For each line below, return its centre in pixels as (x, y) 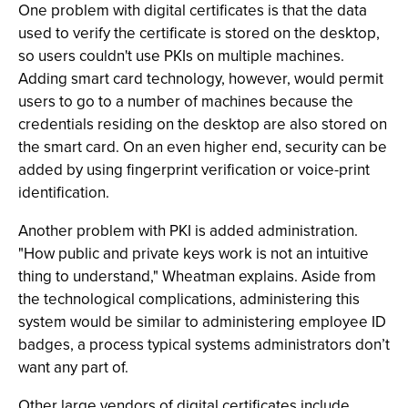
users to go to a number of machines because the (186, 102)
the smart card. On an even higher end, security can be (203, 147)
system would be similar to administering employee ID (202, 322)
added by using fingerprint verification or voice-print (194, 170)
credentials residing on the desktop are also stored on (203, 124)
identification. (64, 193)
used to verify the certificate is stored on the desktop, (199, 33)
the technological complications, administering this (189, 299)
